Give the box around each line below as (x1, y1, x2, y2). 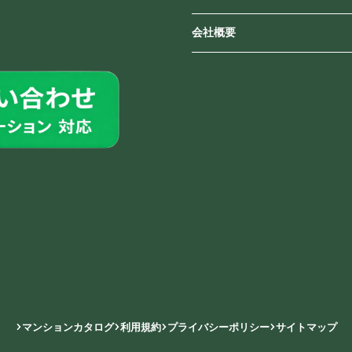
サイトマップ (275, 321, 337, 333)
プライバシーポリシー (167, 321, 269, 333)
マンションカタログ (21, 321, 114, 333)
